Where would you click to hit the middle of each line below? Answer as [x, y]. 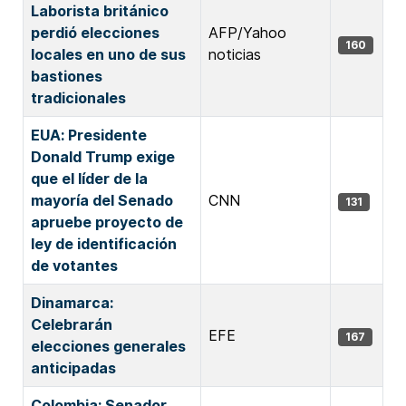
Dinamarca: [72, 303]
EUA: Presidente [89, 135]
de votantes [74, 266]
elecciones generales [108, 346]
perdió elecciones [95, 33]
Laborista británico [100, 11]
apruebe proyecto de [107, 222]
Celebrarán [72, 324]
